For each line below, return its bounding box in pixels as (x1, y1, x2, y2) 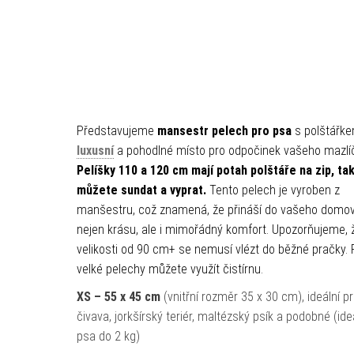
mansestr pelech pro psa (156, 123, 292, 138)
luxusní (76, 143, 114, 158)
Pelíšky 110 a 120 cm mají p (76, 163, 223, 178)
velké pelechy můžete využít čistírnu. (76, 262, 263, 277)
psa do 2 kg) (76, 329, 140, 344)
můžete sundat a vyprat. (76, 183, 206, 198)
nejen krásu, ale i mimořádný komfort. (76, 222, 272, 237)
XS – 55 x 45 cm (76, 289, 160, 304)
